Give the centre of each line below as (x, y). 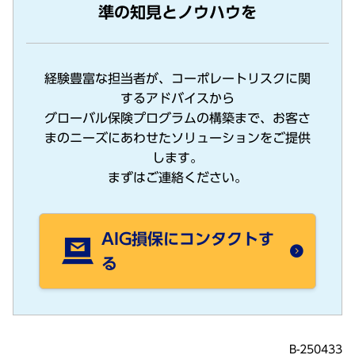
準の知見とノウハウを (177, 11)
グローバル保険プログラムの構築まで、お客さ (177, 118)
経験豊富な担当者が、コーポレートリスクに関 (177, 78)
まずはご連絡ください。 (177, 177)
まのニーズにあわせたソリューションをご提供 (177, 137)
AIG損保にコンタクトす (188, 238)
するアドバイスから (177, 98)
